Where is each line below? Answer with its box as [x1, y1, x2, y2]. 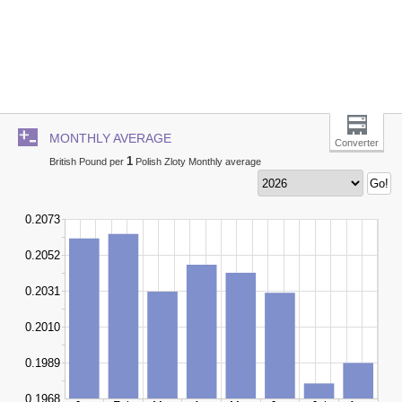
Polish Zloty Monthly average [133, 156, 261, 167]
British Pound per [49, 156, 127, 167]
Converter [335, 137, 379, 148]
